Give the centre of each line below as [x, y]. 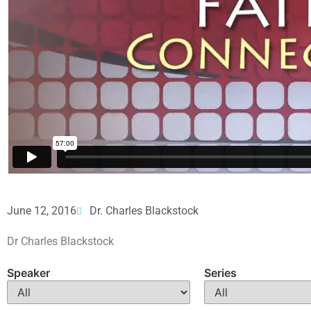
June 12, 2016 [42, 210]
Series [220, 273]
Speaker [28, 273]
